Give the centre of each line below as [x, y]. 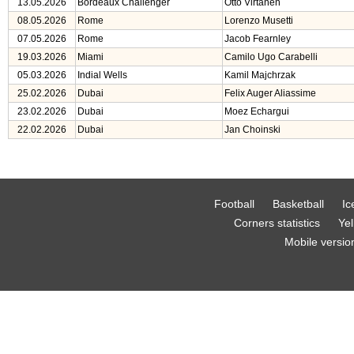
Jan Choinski [252, 130]
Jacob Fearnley [258, 39]
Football [235, 204]
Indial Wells [102, 75]
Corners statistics [277, 223]
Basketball [299, 204]
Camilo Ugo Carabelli [271, 57]
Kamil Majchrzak [260, 75]
